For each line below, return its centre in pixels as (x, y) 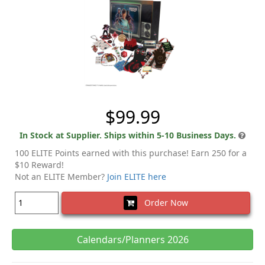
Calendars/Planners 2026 (132, 239)
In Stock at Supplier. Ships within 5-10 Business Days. (128, 135)
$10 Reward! (39, 164)
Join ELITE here (137, 176)
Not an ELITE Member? (61, 176)
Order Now (163, 202)
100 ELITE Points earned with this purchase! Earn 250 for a (131, 153)
